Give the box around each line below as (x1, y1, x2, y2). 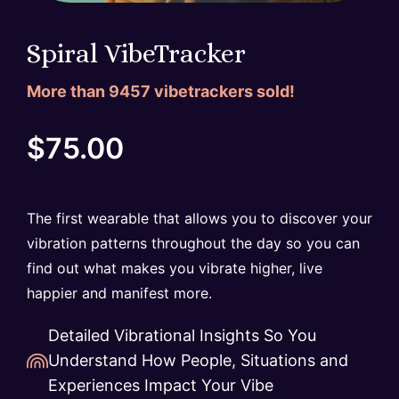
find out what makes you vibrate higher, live (27, 259, 322, 278)
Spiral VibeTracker (27, 38, 246, 69)
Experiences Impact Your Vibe (48, 376, 273, 395)
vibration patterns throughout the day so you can (27, 234, 360, 253)
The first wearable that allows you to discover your (27, 209, 372, 228)
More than (27, 82, 109, 102)
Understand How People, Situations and (48, 351, 348, 370)
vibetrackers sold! (151, 82, 295, 102)
